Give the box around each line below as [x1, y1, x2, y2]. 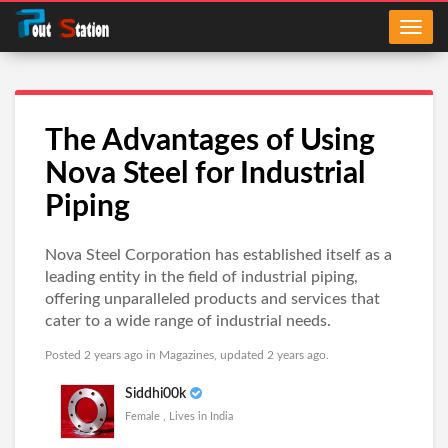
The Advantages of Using [45, 126, 375, 156]
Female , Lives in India [125, 411, 233, 422]
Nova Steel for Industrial [45, 159, 365, 189]
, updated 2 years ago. [214, 349, 329, 361]
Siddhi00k [125, 387, 186, 401]
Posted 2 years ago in [45, 349, 159, 361]
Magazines [159, 349, 214, 361]
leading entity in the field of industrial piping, [45, 269, 358, 285]
